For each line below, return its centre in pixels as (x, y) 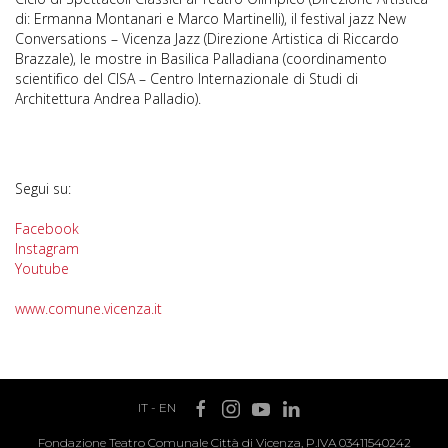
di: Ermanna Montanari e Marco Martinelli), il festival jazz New (210, 18)
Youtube (42, 268)
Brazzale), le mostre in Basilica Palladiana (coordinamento (201, 58)
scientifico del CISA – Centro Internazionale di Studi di (186, 78)
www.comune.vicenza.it (88, 308)
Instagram (47, 248)
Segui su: (43, 188)
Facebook (47, 228)
